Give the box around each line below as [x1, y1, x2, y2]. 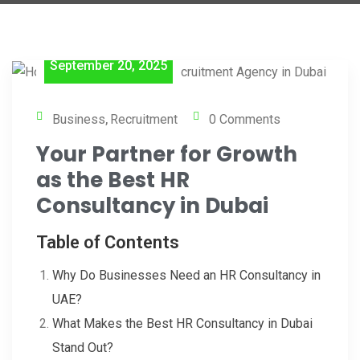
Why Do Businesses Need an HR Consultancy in [52, 267, 321, 283]
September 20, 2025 [50, 57, 167, 73]
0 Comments [209, 111, 280, 127]
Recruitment [110, 111, 178, 127]
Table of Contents [36, 231, 179, 252]
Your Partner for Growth [36, 139, 297, 169]
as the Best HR [36, 165, 190, 194]
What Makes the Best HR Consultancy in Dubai [52, 315, 313, 331]
